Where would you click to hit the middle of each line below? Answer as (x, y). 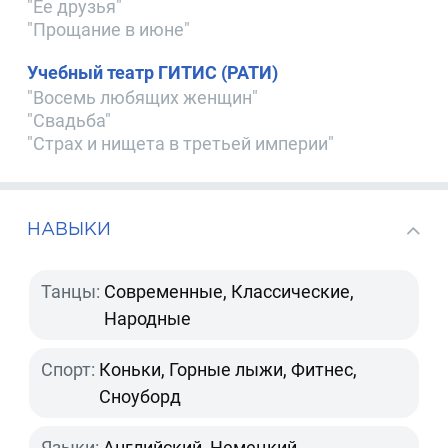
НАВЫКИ (69, 228)
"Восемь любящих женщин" (143, 97)
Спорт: (68, 370)
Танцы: (71, 292)
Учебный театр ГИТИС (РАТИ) (153, 72)
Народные (148, 319)
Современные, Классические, (229, 292)
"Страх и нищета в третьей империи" (181, 143)
